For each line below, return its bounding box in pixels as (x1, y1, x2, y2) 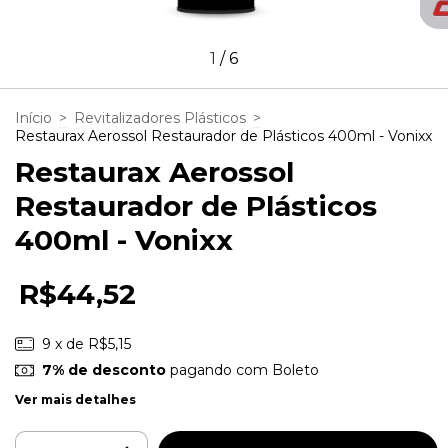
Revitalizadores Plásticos (74, 108, 246, 127)
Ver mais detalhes (15, 391, 136, 407)
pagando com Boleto (165, 361, 319, 380)
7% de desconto (41, 361, 166, 380)
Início (15, 108, 52, 127)
